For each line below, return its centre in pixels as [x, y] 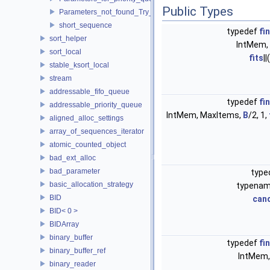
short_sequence [86, 25]
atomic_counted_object [88, 144]
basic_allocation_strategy [91, 184]
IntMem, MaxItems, [205, 115]
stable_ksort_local [79, 65]
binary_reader [73, 264]
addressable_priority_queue [96, 105]
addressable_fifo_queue [89, 91]
